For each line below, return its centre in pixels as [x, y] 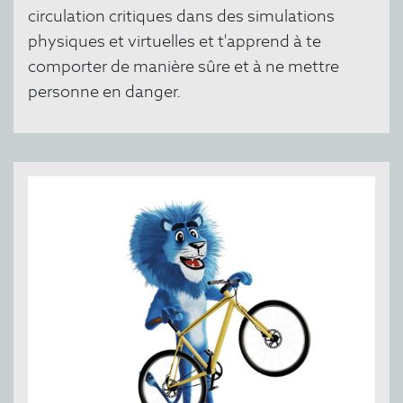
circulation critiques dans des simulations [181, 16]
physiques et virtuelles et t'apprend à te [175, 41]
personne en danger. [104, 91]
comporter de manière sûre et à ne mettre [184, 66]
